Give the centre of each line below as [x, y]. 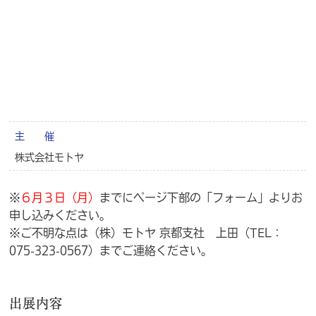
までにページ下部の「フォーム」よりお [201, 196]
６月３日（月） [60, 196]
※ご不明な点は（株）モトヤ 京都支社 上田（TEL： [146, 232]
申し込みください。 [60, 214]
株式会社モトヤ [50, 156]
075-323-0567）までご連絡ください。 [111, 249]
